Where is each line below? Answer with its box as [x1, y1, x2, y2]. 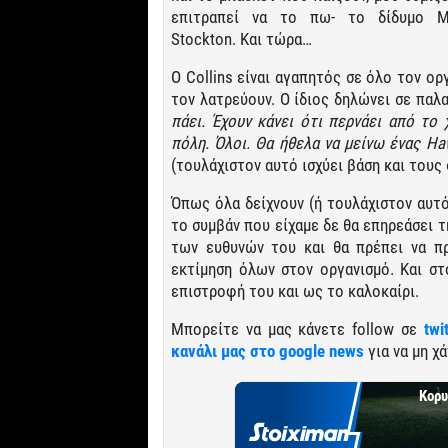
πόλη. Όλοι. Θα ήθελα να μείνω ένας [171, 132, 426, 153]
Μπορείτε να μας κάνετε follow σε [171, 318, 424, 339]
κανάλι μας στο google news [171, 340, 364, 361]
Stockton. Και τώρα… [171, 28, 312, 49]
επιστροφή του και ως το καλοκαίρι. [171, 280, 419, 301]
